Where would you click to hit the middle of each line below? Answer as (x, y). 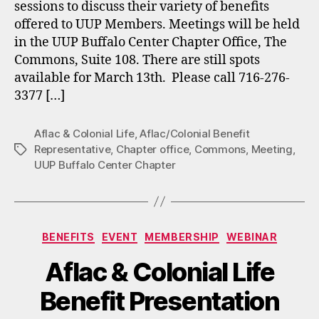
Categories (190, 234)
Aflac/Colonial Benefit (195, 133)
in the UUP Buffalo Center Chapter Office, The (151, 42)
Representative (73, 149)
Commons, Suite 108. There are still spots (137, 60)
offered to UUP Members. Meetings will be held (157, 24)
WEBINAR (252, 236)
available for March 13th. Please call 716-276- (152, 78)
